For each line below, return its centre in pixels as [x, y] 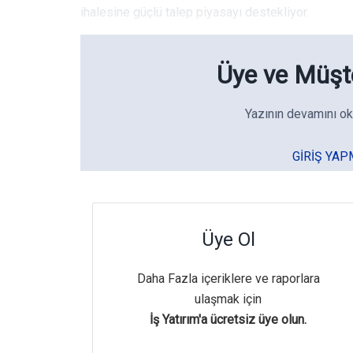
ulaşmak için [228, 299]
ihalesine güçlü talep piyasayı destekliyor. [195, 12]
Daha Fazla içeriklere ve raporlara [228, 279]
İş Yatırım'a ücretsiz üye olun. [228, 320]
